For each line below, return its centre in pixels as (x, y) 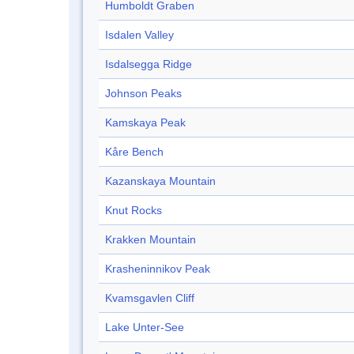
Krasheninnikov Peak (158, 269)
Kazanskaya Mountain (160, 181)
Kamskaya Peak (145, 123)
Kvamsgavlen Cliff (150, 298)
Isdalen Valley (139, 35)
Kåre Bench (134, 152)
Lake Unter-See (145, 328)
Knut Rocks (134, 211)
